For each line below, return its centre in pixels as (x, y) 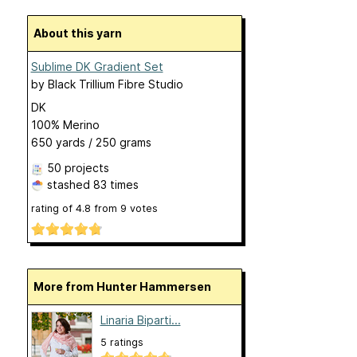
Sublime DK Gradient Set (97, 66)
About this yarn (81, 33)
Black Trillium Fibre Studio (115, 84)
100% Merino (65, 124)
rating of (53, 208)
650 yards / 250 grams (91, 142)
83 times (116, 184)
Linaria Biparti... (140, 320)
